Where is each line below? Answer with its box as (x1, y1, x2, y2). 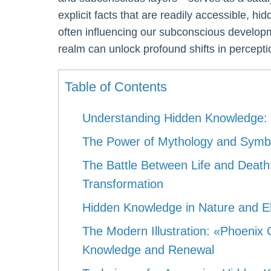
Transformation (82, 177, 164, 191)
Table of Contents (65, 79, 167, 95)
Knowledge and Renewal (82, 243, 215, 256)
